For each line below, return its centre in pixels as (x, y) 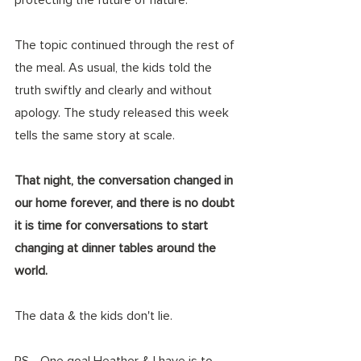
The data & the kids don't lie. (95, 315)
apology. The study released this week (123, 112)
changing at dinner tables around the (117, 248)
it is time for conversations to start (113, 225)
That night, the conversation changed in (125, 180)
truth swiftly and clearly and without (115, 90)
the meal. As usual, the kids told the (115, 67)
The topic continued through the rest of (126, 45)
